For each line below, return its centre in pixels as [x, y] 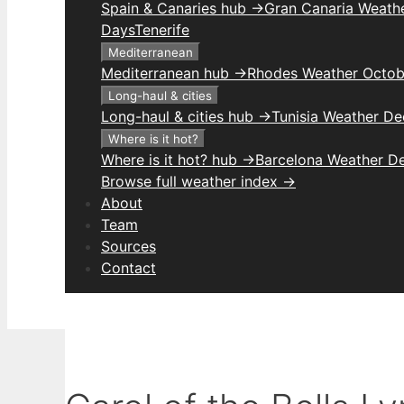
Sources [129, 246]
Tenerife [162, 30]
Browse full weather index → [198, 181]
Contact [129, 268]
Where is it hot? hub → [178, 160]
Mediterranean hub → [174, 73]
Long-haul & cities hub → [186, 116]
